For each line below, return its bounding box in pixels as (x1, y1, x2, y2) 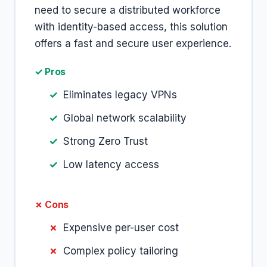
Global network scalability (63, 112, 187, 124)
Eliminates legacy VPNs (63, 89, 177, 101)
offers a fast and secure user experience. (35, 38, 231, 49)
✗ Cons (35, 198, 69, 210)
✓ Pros (35, 66, 66, 77)
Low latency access (63, 159, 159, 170)
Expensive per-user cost (63, 222, 179, 234)
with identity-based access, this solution (35, 21, 228, 33)
